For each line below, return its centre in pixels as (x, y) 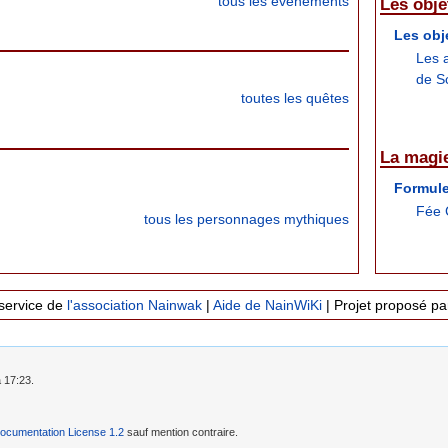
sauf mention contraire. (181, 432)
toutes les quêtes (295, 98)
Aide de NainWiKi (267, 305)
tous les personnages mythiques (246, 218)
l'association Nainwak (134, 305)
